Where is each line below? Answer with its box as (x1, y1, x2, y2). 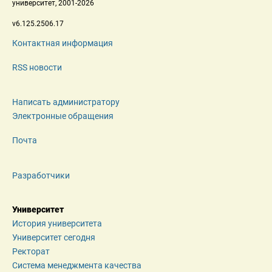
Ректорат (12, 246, 50, 257)
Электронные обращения (12, 111, 114, 121)
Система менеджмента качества (12, 260, 141, 271)
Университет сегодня (12, 233, 95, 243)
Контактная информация (12, 38, 113, 49)
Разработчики (12, 171, 70, 181)
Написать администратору (12, 97, 120, 107)
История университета (12, 219, 102, 229)
